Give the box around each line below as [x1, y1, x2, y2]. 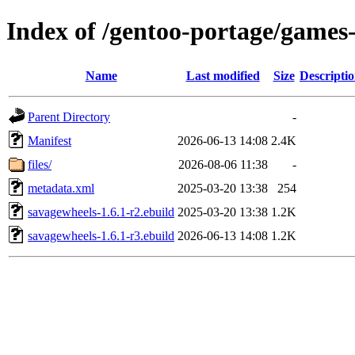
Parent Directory [28, 109, 110, 124]
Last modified [185, 68, 260, 82]
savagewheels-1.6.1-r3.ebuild [28, 228, 174, 242]
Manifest [28, 133, 71, 147]
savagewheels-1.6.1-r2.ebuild [28, 204, 174, 219]
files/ [28, 157, 52, 171]
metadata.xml [28, 181, 94, 195]
